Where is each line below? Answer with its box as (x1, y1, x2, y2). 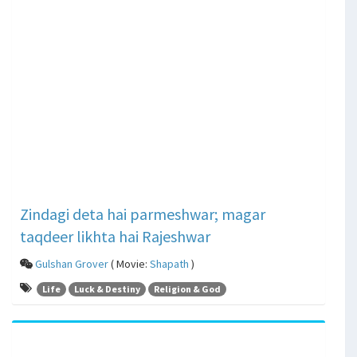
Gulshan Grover (35, 257, 108, 272)
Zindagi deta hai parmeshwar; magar (20, 204, 265, 225)
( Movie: (108, 257, 150, 272)
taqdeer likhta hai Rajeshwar (20, 226, 210, 247)
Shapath (150, 257, 189, 272)
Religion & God (154, 282, 221, 295)
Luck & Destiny (74, 282, 140, 295)
